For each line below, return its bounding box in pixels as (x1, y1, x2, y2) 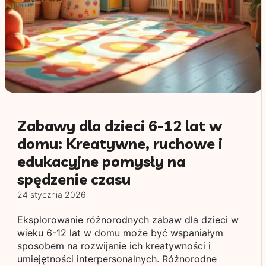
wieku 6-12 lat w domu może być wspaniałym (17, 227, 223, 239)
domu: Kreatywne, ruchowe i (17, 134, 223, 153)
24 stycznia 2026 (17, 189, 86, 199)
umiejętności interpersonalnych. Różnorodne (17, 253, 217, 265)
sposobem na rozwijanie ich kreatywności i (17, 240, 211, 252)
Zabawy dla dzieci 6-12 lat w (17, 116, 222, 135)
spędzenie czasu (17, 170, 131, 188)
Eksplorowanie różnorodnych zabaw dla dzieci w (17, 214, 239, 226)
